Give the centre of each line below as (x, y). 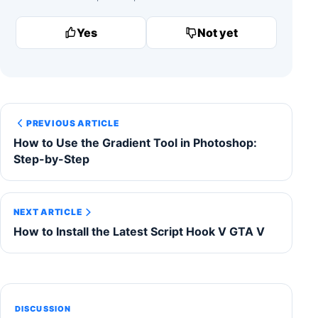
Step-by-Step (51, 159)
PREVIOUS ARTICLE (72, 123)
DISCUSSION (43, 309)
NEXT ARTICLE (48, 212)
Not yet (218, 33)
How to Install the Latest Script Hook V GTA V (139, 232)
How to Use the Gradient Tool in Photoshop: (135, 143)
